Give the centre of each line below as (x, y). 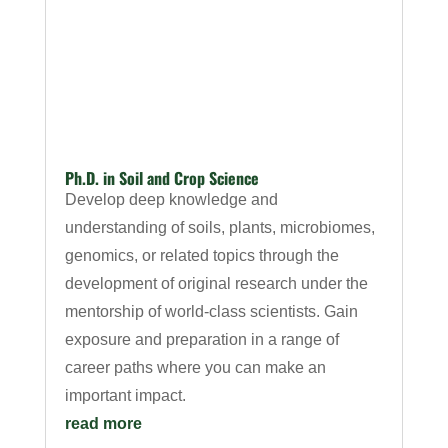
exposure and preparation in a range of (201, 340)
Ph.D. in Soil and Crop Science (161, 178)
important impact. (125, 396)
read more (103, 424)
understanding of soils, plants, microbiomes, (219, 228)
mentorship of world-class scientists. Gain (211, 312)
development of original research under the (216, 284)
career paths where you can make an (195, 368)
